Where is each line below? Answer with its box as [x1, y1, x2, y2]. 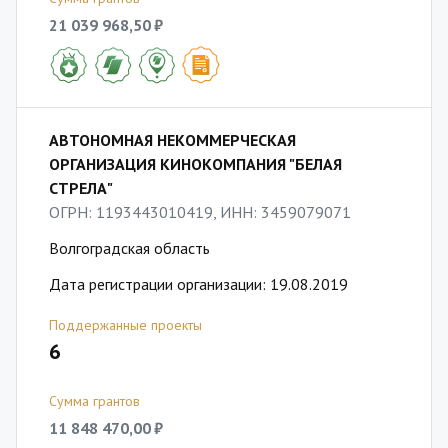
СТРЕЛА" [49, 178, 113, 198]
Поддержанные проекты [49, 316, 202, 334]
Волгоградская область [49, 238, 210, 258]
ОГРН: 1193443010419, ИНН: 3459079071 [49, 202, 351, 222]
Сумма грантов [49, 392, 140, 410]
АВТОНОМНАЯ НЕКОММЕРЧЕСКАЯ [49, 130, 296, 150]
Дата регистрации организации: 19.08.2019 [49, 274, 348, 294]
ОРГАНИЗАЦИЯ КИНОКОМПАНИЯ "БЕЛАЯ [49, 154, 342, 174]
